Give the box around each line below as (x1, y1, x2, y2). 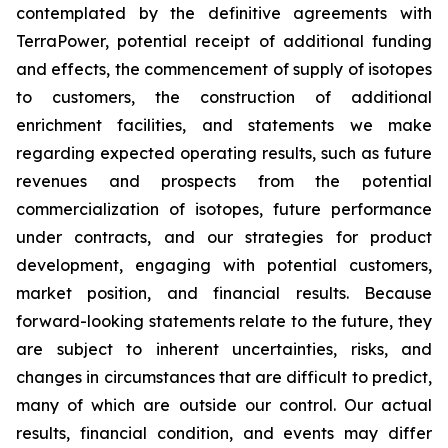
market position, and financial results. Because (16, 283, 432, 303)
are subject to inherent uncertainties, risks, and (16, 339, 432, 359)
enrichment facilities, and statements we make (16, 115, 432, 135)
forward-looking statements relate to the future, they (16, 311, 432, 331)
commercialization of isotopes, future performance (16, 199, 432, 219)
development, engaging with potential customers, (16, 255, 432, 275)
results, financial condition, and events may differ (16, 423, 432, 443)
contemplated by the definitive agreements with (16, 3, 432, 23)
